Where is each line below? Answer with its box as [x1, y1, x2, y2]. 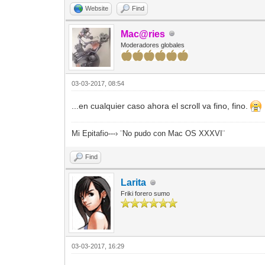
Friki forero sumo [121, 190, 170, 198]
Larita [121, 177, 147, 188]
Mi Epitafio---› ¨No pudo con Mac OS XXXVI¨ [72, 129, 225, 138]
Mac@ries [121, 28, 166, 39]
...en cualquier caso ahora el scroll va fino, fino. [72, 101, 251, 111]
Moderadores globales [121, 41, 185, 49]
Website [85, 4, 109, 12]
